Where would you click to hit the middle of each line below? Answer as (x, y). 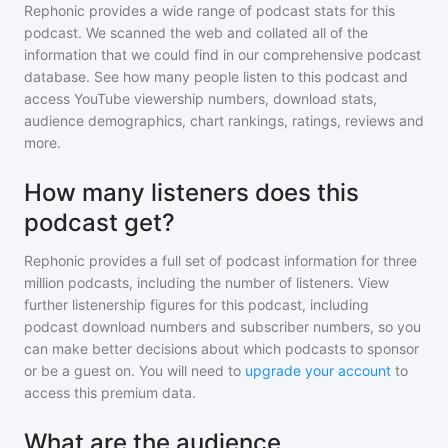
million (44, 282)
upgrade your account (318, 370)
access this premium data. (110, 392)
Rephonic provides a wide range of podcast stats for (198, 10)
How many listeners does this (191, 192)
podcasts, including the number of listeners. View (226, 282)
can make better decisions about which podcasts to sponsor (221, 348)
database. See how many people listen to (161, 76)
